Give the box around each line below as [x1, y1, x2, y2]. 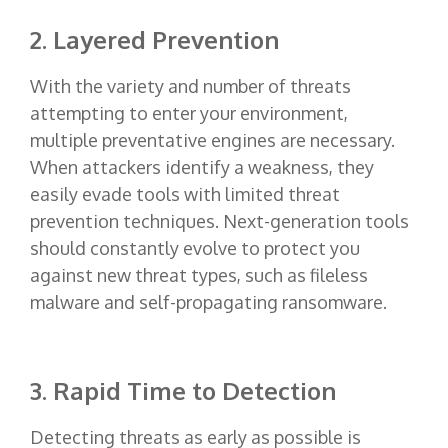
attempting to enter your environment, [30, 101, 348, 124]
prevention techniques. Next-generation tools [30, 209, 409, 232]
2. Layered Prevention [30, 23, 279, 55]
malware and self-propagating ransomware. [30, 290, 387, 313]
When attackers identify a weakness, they [30, 155, 374, 178]
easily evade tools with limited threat [30, 182, 340, 205]
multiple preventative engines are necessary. [30, 128, 395, 151]
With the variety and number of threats [30, 74, 351, 97]
